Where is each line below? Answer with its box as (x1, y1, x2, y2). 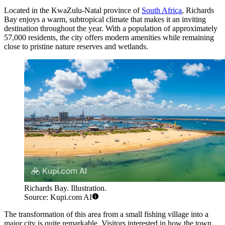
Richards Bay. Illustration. (24, 184, 106, 193)
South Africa (142, 6, 182, 15)
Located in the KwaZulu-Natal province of (4, 6, 142, 15)
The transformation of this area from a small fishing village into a (4, 210, 208, 219)
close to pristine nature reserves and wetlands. (4, 42, 148, 51)
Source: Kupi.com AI (24, 193, 92, 202)
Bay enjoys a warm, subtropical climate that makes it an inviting (4, 15, 206, 24)
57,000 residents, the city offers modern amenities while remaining (4, 33, 214, 42)
